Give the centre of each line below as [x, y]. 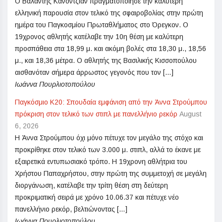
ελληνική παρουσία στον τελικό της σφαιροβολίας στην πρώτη [109, 13]
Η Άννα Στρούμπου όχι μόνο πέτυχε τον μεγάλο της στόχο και [109, 138]
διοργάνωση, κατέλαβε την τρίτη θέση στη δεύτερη [91, 186]
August [191, 114]
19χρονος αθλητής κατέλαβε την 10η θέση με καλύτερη [99, 37]
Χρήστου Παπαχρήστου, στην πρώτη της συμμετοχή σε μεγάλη [111, 174]
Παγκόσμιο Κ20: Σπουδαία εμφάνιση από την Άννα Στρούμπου [111, 102]
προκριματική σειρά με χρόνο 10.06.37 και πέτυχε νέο [97, 197]
